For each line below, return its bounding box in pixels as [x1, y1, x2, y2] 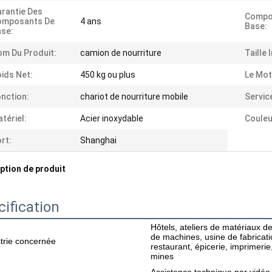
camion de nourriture [80, 48, 161, 58]
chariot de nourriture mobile [80, 92, 188, 101]
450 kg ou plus [80, 70, 135, 80]
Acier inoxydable [80, 114, 143, 123]
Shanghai [80, 135, 117, 145]
